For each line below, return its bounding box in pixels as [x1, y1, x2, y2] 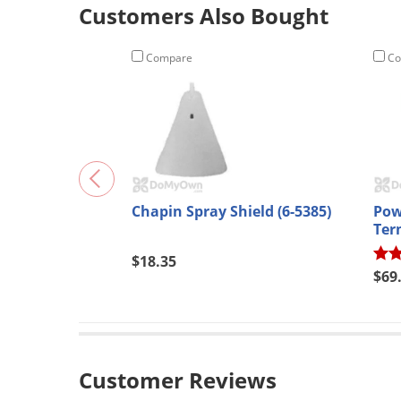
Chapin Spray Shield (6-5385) [132, 200, 331, 221]
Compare [143, 49, 192, 65]
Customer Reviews [79, 365, 277, 396]
